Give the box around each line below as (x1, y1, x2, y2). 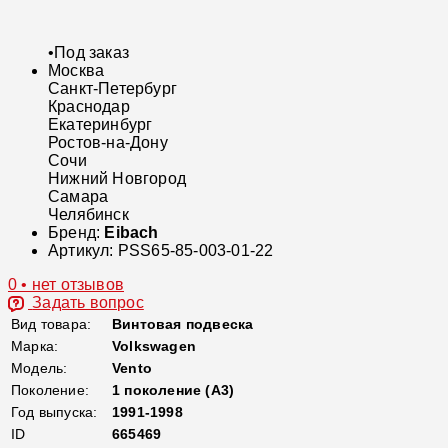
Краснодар (48, 97, 130, 115)
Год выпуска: (11, 403, 98, 420)
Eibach (104, 223, 159, 241)
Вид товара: (11, 315, 92, 332)
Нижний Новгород (48, 169, 186, 187)
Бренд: (48, 223, 105, 241)
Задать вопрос (32, 293, 144, 311)
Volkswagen (112, 337, 196, 354)
